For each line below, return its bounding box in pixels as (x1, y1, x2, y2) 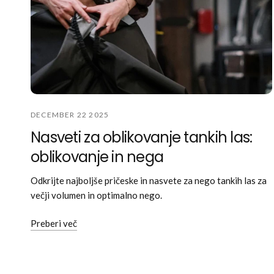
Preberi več (31, 217, 77, 229)
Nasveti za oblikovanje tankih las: (31, 127, 253, 147)
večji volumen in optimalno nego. (31, 189, 163, 201)
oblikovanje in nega (31, 146, 164, 167)
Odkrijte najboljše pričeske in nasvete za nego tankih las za (31, 174, 267, 186)
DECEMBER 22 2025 (31, 109, 109, 119)
